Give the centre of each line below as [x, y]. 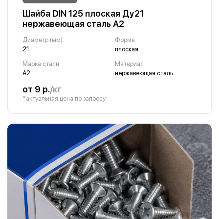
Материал [129, 64]
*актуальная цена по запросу [64, 99]
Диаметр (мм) [43, 40]
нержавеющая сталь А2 [73, 24]
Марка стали [41, 64]
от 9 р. [36, 89]
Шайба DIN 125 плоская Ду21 [83, 14]
